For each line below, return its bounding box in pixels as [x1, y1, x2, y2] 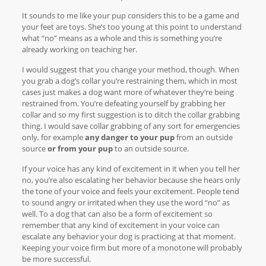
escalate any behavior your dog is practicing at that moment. [21, 231, 236, 242]
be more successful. [21, 254, 91, 264]
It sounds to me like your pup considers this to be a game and [21, 10, 239, 21]
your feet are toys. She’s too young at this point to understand [21, 21, 242, 32]
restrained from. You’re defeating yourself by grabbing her [21, 98, 226, 109]
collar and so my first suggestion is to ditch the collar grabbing [21, 109, 240, 120]
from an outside [174, 132, 233, 142]
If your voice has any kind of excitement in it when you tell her [21, 163, 240, 174]
